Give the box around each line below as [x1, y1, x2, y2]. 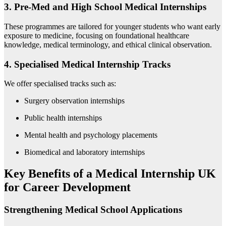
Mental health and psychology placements [24, 131, 157, 140]
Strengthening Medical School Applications [4, 204, 182, 215]
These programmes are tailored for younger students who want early [4, 22, 220, 31]
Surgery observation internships [24, 96, 125, 105]
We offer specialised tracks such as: [4, 79, 116, 88]
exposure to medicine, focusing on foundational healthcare [4, 31, 189, 40]
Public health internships [24, 114, 102, 123]
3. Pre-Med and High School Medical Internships [4, 2, 206, 13]
